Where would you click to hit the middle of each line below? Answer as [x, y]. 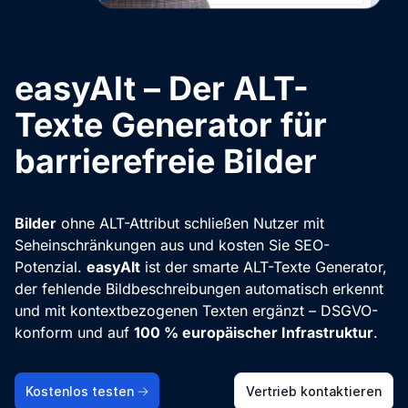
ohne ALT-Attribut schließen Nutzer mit [190, 223]
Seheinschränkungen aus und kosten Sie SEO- [172, 245]
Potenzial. [51, 266]
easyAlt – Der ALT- [162, 88]
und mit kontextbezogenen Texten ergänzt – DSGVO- [196, 310]
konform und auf [74, 332]
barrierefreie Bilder [166, 161]
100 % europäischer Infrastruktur [254, 332]
